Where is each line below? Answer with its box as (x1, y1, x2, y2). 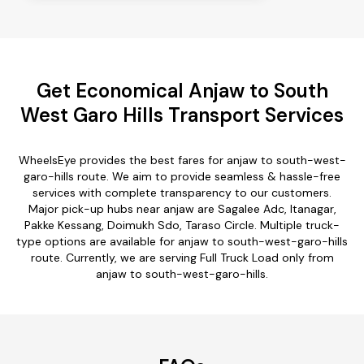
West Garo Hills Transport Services (20, 102, 344, 128)
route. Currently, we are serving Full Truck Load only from (30, 249, 334, 265)
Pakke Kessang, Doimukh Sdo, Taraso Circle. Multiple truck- (24, 217, 340, 232)
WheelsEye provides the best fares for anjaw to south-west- (18, 152, 346, 167)
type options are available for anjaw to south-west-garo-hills (16, 233, 348, 249)
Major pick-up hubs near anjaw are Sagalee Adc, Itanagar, (28, 201, 336, 216)
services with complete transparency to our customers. (32, 184, 331, 200)
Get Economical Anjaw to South (36, 77, 328, 103)
